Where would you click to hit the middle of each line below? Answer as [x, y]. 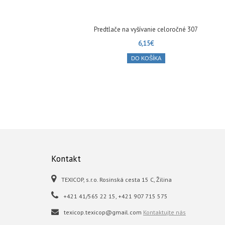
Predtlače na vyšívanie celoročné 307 [146, 29]
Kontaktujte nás [164, 212]
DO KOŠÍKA [146, 58]
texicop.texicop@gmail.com [103, 212]
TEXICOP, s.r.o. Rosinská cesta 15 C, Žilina [117, 180]
